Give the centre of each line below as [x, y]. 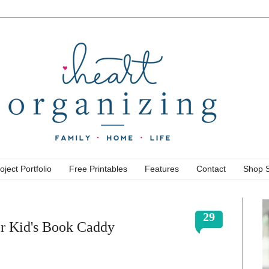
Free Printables [98, 169]
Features [162, 169]
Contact [211, 169]
